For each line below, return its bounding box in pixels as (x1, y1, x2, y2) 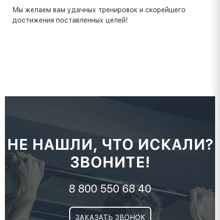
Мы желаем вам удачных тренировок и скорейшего (12, 5, 186, 14)
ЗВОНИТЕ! (70, 153, 150, 171)
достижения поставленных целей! (12, 16, 128, 24)
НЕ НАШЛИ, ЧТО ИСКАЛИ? (6, 136, 214, 153)
